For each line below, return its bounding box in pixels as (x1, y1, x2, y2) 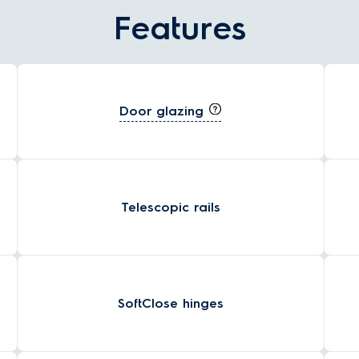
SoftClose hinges (117, 295, 224, 311)
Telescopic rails (120, 199, 220, 215)
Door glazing (119, 103, 209, 119)
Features (113, 9, 246, 47)
